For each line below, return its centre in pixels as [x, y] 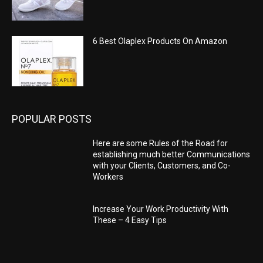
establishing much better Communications [172, 154]
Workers [108, 176]
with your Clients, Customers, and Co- [162, 165]
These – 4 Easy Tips [130, 220]
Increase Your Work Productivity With [161, 209]
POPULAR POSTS [52, 119]
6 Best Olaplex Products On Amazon [160, 41]
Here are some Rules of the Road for [161, 143]
